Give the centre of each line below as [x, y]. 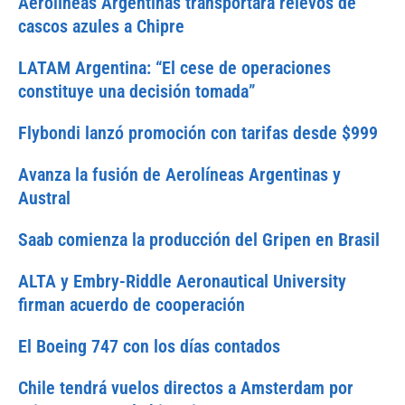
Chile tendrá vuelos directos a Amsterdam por [186, 388]
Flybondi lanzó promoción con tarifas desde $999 [198, 133]
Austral [44, 198]
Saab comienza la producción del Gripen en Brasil [199, 240]
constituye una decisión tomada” [137, 92]
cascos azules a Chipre [101, 27]
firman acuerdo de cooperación [132, 305]
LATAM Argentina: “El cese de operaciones [174, 68]
